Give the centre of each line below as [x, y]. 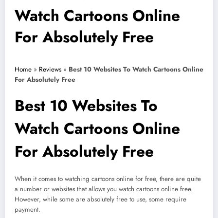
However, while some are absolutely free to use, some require [100, 200]
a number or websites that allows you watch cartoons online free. [104, 189]
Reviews [50, 70]
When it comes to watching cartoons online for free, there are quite [108, 179]
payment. [27, 210]
